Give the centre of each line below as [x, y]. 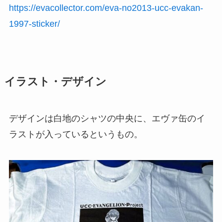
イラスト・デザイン [55, 82]
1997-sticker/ [34, 24]
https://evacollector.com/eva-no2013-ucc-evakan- [106, 8]
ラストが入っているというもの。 [76, 135]
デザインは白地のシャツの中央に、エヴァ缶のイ [107, 119]
